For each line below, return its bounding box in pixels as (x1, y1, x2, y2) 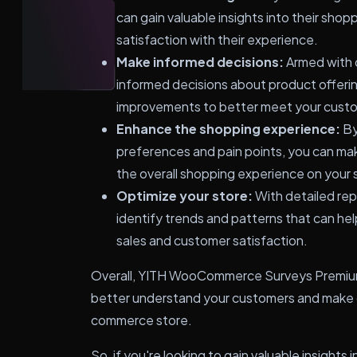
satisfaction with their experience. (116, 31, 318, 48)
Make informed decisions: (116, 53, 284, 70)
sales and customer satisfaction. (116, 232, 308, 249)
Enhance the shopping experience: (116, 120, 340, 137)
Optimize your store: (116, 187, 253, 204)
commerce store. (91, 312, 192, 328)
